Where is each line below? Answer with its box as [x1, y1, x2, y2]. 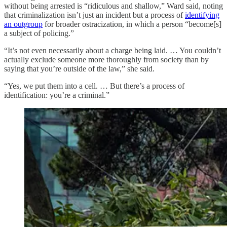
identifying [185, 10, 219, 19]
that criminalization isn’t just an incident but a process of [4, 10, 185, 19]
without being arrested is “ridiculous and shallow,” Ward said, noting [4, 1, 223, 10]
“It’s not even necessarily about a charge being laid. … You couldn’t [4, 46, 221, 55]
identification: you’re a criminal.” [4, 90, 109, 99]
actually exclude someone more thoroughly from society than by [4, 55, 209, 64]
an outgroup [4, 19, 43, 28]
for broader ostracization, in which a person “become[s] [43, 19, 221, 28]
